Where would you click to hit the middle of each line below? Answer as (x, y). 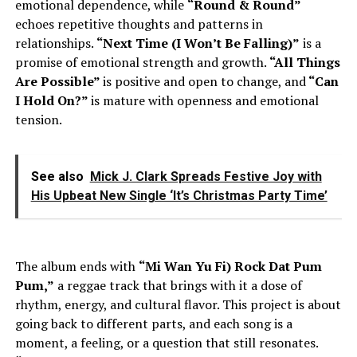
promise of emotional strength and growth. (142, 63)
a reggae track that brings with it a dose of (178, 286)
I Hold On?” (53, 101)
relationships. (55, 43)
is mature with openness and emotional (204, 101)
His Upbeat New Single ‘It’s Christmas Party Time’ (179, 196)
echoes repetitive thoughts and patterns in (139, 24)
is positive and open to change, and (204, 82)
